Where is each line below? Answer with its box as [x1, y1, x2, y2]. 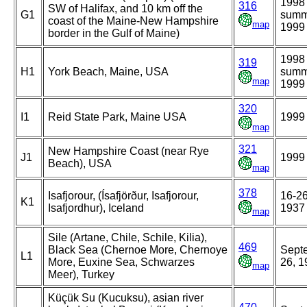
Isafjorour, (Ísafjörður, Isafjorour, [48, 190, 199, 202]
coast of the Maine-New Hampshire [48, 15, 219, 27]
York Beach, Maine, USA [48, 66, 169, 78]
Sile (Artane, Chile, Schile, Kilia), [48, 232, 207, 244]
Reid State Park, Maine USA [48, 111, 186, 123]
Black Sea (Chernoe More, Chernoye [48, 244, 228, 256]
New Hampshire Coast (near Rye [48, 145, 209, 158]
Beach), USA [48, 158, 112, 170]
